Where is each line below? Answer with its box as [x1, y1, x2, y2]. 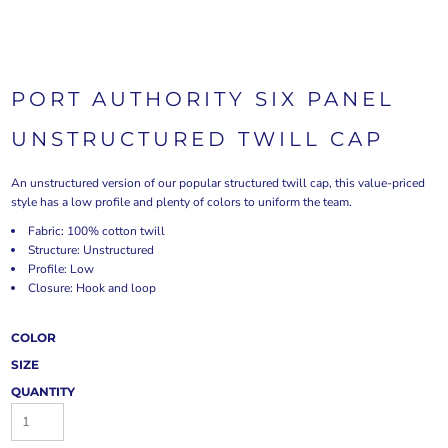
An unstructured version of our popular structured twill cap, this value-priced [11, 175, 425, 191]
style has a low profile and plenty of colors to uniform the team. [11, 194, 352, 210]
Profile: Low [28, 261, 94, 277]
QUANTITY [11, 384, 75, 399]
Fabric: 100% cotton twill [28, 223, 165, 239]
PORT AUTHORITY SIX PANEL [11, 87, 395, 111]
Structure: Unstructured [28, 242, 154, 258]
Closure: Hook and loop [28, 280, 156, 296]
